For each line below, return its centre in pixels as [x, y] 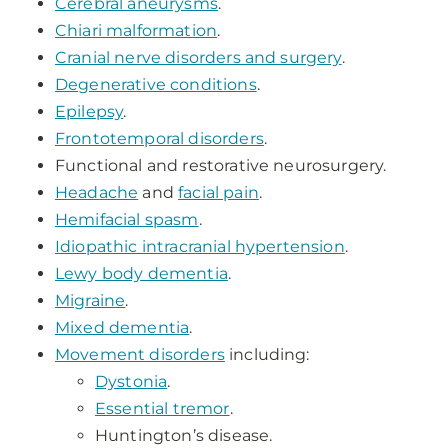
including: [267, 354]
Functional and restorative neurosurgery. [221, 165]
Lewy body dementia [141, 273]
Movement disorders [140, 354]
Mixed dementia [122, 327]
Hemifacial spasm [127, 219]
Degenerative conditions [156, 84]
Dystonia [131, 381]
